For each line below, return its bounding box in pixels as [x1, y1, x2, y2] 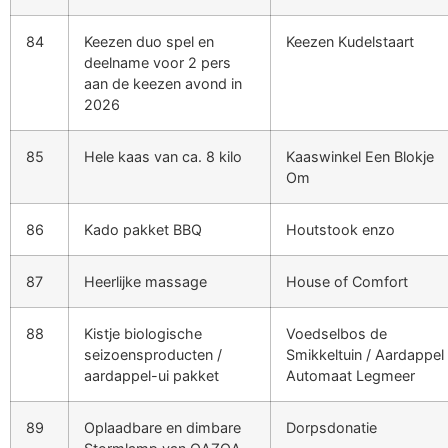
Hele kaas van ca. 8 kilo [84, 147, 242, 165]
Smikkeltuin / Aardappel [286, 345, 444, 363]
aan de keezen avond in [84, 74, 242, 92]
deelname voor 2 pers [84, 53, 231, 71]
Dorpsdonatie [286, 418, 377, 436]
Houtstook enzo [286, 220, 395, 238]
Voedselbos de [286, 324, 387, 342]
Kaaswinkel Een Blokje [286, 147, 434, 165]
